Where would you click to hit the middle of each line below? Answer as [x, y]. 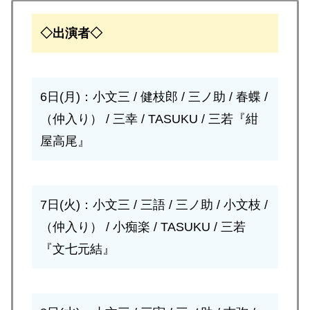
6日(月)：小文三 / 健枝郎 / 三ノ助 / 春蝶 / [154, 97]
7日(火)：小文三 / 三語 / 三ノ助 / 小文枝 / [154, 204]
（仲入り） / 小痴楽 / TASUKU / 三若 [143, 227]
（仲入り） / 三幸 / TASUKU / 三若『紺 [149, 119]
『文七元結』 [77, 249]
